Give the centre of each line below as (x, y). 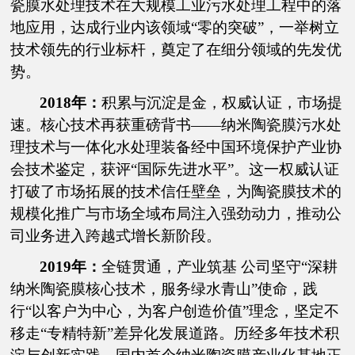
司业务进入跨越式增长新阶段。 (116, 235)
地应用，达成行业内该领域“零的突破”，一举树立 (175, 27)
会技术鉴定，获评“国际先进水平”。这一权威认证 (175, 169)
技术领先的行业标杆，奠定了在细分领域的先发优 (176, 49)
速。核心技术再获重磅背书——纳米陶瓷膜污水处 (176, 124)
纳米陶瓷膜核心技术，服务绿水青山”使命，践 (164, 289)
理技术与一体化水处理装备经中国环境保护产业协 (176, 147)
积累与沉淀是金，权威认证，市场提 (222, 102)
